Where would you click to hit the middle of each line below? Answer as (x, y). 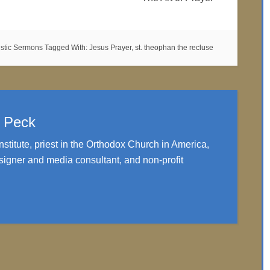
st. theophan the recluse (174, 48)
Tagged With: (67, 48)
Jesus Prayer (110, 48)
